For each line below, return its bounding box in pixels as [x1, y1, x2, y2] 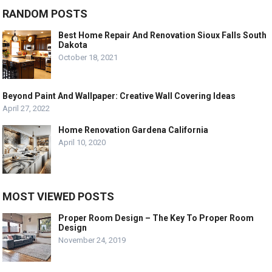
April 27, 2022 [2, 104, 50, 113]
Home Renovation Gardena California [58, 125, 209, 135]
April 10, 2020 [58, 138, 106, 147]
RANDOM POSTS [2, 7, 88, 20]
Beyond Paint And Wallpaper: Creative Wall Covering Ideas [2, 91, 236, 101]
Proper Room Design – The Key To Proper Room [58, 213, 254, 223]
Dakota [58, 40, 88, 50]
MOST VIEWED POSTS [2, 190, 115, 203]
